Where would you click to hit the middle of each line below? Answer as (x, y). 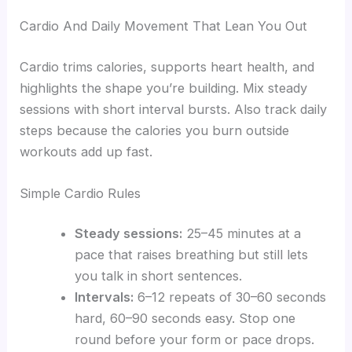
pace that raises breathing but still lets (191, 255)
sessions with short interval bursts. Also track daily (174, 109)
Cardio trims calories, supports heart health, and (167, 66)
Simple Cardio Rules (81, 193)
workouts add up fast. (86, 151)
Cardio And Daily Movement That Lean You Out (164, 26)
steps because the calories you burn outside (155, 130)
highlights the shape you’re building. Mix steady (164, 88)
